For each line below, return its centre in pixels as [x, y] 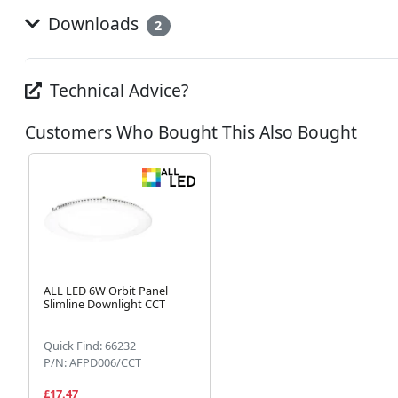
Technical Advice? [117, 90]
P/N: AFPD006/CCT [92, 363]
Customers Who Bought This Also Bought [191, 131]
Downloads [93, 23]
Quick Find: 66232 [90, 346]
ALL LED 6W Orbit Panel [106, 291]
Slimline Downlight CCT [104, 304]
